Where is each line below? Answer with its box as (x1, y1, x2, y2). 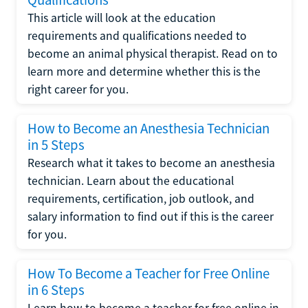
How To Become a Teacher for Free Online (27, 265, 269, 283)
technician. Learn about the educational (27, 173, 234, 188)
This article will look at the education (27, 10, 216, 25)
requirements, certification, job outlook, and (27, 191, 254, 206)
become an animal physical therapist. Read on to (27, 46, 278, 61)
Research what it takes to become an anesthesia (27, 155, 275, 170)
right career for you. (27, 82, 129, 97)
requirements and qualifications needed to (27, 28, 247, 43)
